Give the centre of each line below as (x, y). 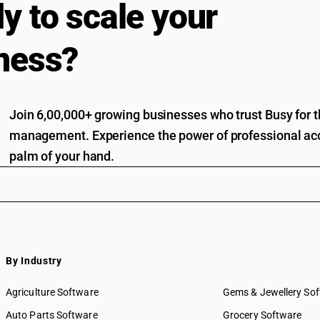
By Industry (34, 261)
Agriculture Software (52, 292)
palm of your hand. (62, 156)
